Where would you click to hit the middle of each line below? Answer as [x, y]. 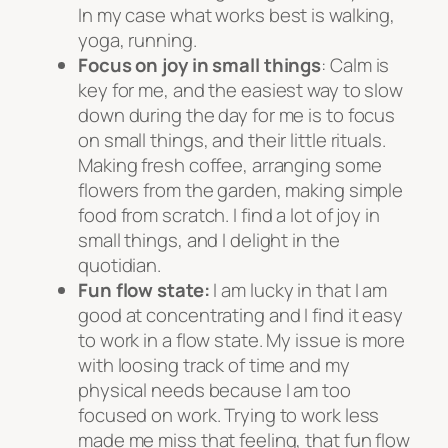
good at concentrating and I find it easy [240, 315]
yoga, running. [137, 40]
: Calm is [355, 65]
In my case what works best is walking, [237, 15]
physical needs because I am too [214, 390]
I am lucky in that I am [298, 290]
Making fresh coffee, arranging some [230, 165]
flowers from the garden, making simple [241, 190]
